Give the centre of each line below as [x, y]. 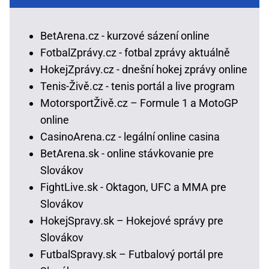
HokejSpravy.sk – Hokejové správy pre [132, 220]
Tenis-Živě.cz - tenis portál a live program [138, 86]
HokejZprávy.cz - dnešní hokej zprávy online [144, 69]
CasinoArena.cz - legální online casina [130, 136]
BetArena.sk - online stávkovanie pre [127, 153]
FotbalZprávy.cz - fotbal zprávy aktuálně [135, 52]
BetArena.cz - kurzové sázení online [125, 35]
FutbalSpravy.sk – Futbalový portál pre [132, 254]
